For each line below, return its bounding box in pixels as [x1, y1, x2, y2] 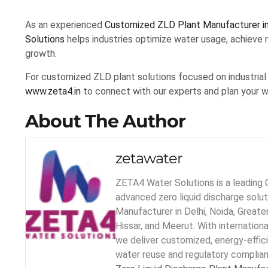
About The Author [25, 110, 185, 132]
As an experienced [25, 19, 105, 31]
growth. [25, 48, 57, 60]
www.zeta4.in [25, 86, 81, 98]
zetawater [115, 150, 182, 167]
